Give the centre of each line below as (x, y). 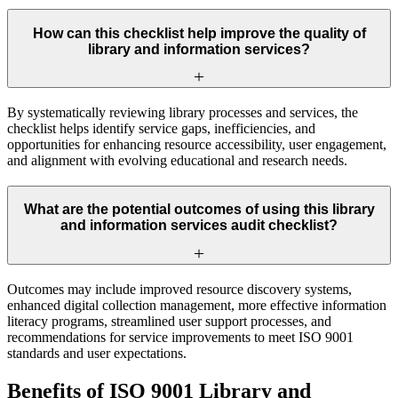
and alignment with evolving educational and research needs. (177, 161)
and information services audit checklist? (199, 226)
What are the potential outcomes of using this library (199, 210)
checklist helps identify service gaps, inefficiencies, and (161, 129)
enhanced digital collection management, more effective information (197, 306)
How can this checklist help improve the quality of (199, 33)
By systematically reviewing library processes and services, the (183, 113)
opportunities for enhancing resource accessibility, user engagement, (197, 145)
